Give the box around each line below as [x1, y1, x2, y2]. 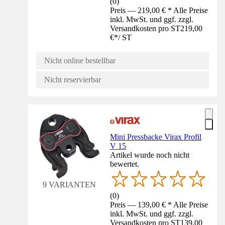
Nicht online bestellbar [44, 56, 116, 65]
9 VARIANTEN [42, 180, 96, 189]
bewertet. [110, 159, 140, 168]
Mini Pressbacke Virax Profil [110, 132, 202, 141]
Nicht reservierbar [44, 75, 101, 84]
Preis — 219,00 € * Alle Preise [110, 6, 208, 15]
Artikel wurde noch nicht [110, 150, 190, 159]
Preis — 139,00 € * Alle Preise [110, 200, 208, 209]
